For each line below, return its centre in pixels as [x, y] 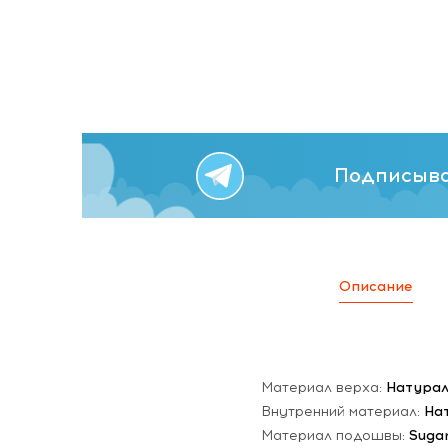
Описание [376, 286]
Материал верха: [323, 387]
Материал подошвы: [335, 435]
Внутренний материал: [342, 411]
